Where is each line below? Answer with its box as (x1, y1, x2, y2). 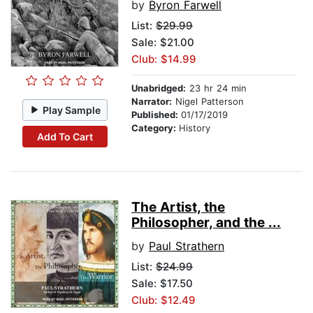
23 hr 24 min (186, 82, 247, 94)
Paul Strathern (149, 239, 224, 254)
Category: (131, 122, 179, 134)
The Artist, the (131, 199, 225, 216)
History (179, 122, 210, 134)
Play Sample (43, 103, 101, 116)
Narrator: (131, 96, 172, 108)
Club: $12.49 (131, 293, 196, 307)
